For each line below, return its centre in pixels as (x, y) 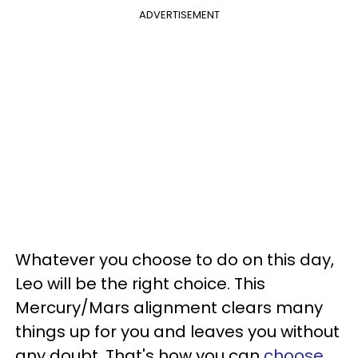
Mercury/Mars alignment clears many (169, 308)
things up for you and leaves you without (177, 332)
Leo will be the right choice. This (140, 284)
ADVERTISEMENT (179, 15)
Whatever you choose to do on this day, (175, 260)
